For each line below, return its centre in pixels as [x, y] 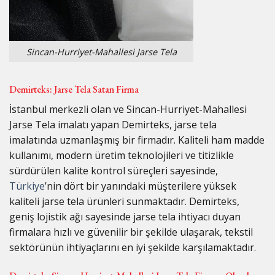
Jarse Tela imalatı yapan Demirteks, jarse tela [113, 125]
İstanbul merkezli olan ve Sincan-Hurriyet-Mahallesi [128, 110]
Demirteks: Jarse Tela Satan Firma [74, 90]
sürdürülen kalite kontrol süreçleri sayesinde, [114, 171]
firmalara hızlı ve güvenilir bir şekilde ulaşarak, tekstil [131, 232]
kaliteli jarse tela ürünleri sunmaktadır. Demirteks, [124, 202]
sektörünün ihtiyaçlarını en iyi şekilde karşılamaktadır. [133, 248]
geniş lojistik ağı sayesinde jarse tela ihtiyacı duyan [125, 217]
